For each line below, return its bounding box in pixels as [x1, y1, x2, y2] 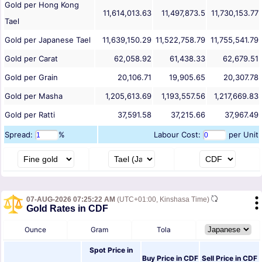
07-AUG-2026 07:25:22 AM [26, 195, 115, 204]
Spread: [5, 130, 35, 140]
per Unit [226, 130, 258, 140]
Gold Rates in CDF [26, 204, 108, 214]
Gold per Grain [5, 73, 58, 82]
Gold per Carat [5, 54, 58, 64]
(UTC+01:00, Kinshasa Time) [115, 195, 211, 204]
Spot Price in [89, 246, 133, 255]
